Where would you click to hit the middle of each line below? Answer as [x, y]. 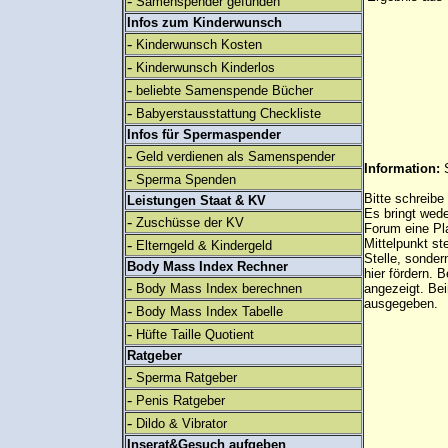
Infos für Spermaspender [204, 134]
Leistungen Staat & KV [196, 200]
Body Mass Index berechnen [219, 288]
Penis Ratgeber [180, 400]
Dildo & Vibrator [181, 423]
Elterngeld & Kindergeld [204, 245]
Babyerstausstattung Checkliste [228, 113]
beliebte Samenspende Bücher [224, 90]
